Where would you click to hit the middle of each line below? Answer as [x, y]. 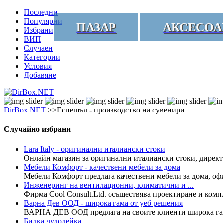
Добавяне [40, 75]
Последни [41, 12]
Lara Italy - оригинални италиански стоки [95, 149]
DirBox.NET [25, 110]
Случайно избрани [37, 129]
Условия [38, 66]
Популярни [43, 21]
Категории [42, 57]
